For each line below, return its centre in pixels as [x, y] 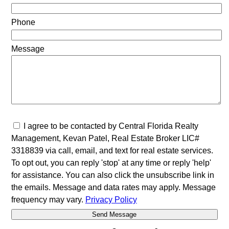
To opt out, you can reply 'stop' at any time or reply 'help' [111, 163]
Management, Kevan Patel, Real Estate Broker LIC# [105, 138]
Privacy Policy [111, 199]
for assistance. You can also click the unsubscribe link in [112, 175]
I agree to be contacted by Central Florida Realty [111, 126]
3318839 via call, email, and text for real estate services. [112, 150]
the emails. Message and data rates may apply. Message [113, 187]
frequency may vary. [48, 199]
